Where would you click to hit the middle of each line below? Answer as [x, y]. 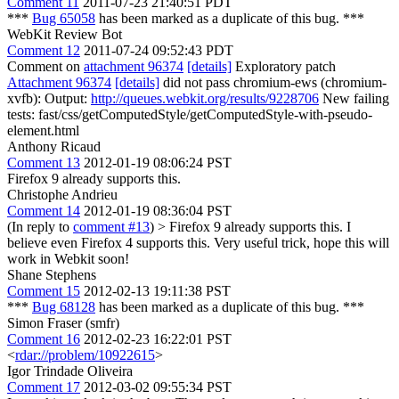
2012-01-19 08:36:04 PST [158, 211]
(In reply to [40, 227]
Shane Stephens [52, 275]
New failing [354, 98]
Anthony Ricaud [54, 147]
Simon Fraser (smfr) [63, 323]
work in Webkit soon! [68, 259]
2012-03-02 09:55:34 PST [158, 387]
